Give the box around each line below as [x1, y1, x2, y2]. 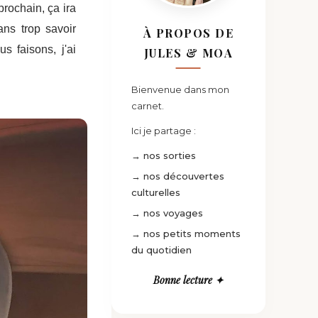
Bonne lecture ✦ [153, 273, 224, 287]
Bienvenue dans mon [131, 84, 229, 95]
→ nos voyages [131, 207, 203, 219]
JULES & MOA [143, 45, 234, 60]
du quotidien [131, 244, 192, 256]
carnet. [131, 100, 164, 111]
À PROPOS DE [143, 26, 234, 40]
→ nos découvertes [131, 170, 224, 182]
